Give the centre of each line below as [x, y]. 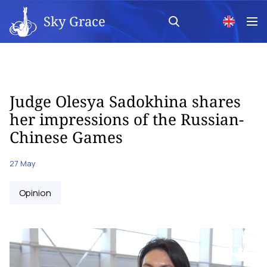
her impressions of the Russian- [127, 119]
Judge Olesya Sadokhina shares [125, 101]
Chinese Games [66, 137]
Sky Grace [74, 21]
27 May [23, 163]
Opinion [35, 193]
